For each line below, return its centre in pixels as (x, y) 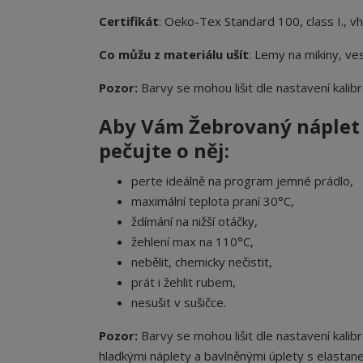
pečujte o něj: (164, 150)
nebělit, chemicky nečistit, (202, 262)
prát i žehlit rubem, (184, 282)
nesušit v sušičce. (179, 302)
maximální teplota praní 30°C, (213, 201)
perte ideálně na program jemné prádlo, (242, 181)
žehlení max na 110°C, (192, 241)
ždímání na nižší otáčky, (194, 221)
